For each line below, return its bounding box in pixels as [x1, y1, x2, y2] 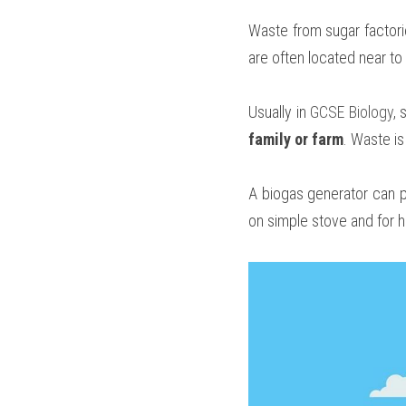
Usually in [248, 102, 310, 121]
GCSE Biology [310, 102, 393, 121]
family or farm [248, 130, 343, 149]
